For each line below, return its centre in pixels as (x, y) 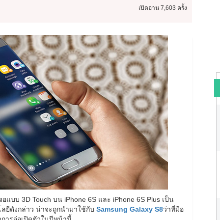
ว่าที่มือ (173, 209)
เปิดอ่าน (149, 8)
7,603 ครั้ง (174, 8)
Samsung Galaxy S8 (130, 209)
